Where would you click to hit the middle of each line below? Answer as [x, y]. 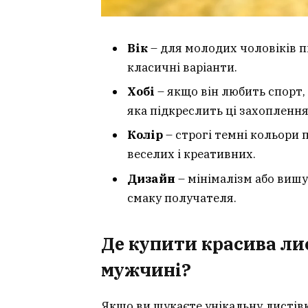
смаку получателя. [182, 198]
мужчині [141, 270]
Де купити [151, 244]
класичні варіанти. [182, 67]
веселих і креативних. [191, 154]
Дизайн [151, 178]
